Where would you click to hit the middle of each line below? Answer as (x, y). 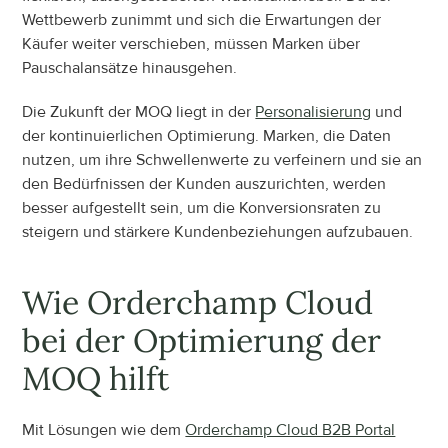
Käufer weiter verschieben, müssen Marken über (191, 43)
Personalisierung (313, 111)
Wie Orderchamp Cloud (198, 302)
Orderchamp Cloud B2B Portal (290, 429)
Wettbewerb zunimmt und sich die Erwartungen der (202, 19)
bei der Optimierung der (202, 340)
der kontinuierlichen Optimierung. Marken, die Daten (207, 135)
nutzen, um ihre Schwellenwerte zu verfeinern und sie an (222, 159)
